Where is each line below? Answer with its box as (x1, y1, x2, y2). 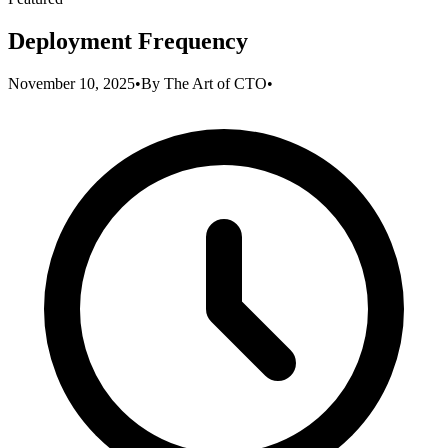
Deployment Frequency (8, 27, 248, 54)
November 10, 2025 (8, 74, 135, 92)
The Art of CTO (164, 74, 267, 92)
